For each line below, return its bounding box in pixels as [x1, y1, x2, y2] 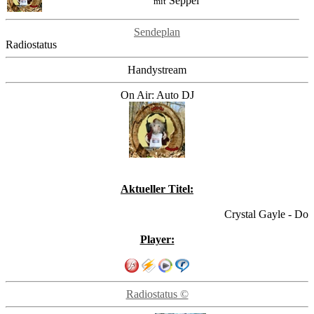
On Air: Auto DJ [120, 89, 194, 101]
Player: [139, 233, 175, 245]
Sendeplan [134, 26, 180, 38]
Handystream [128, 64, 186, 76]
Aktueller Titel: [121, 183, 193, 195]
